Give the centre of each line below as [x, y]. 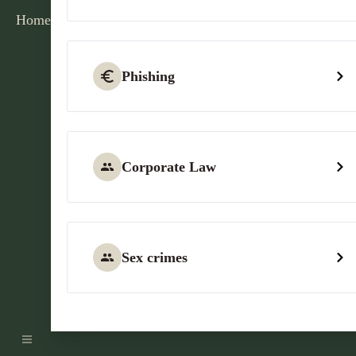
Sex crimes [155, 257]
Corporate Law [169, 167]
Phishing [148, 76]
